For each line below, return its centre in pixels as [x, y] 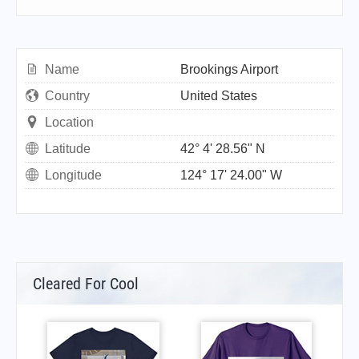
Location [69, 122]
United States [219, 96]
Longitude [73, 175]
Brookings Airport [229, 69]
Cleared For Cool [86, 284]
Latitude [68, 149]
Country [67, 96]
